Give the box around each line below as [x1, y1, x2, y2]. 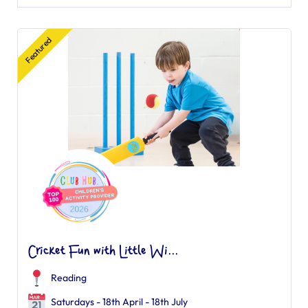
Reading [50, 272, 87, 284]
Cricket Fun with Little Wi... [27, 245, 178, 258]
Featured [22, 34, 54, 65]
